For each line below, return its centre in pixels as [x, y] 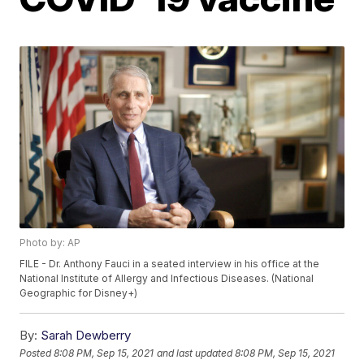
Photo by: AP [50, 243]
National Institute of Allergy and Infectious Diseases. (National [167, 279]
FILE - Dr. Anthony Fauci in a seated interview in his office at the [170, 264]
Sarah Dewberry [86, 336]
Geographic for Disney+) [79, 293]
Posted [37, 353]
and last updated [195, 353]
